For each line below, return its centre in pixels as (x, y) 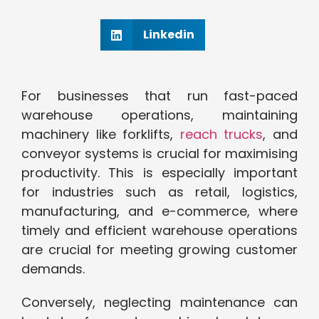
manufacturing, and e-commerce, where (159, 211)
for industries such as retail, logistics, (159, 192)
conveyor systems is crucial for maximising (159, 154)
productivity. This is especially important (159, 173)
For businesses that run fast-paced (159, 96)
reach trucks (221, 135)
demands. (55, 269)
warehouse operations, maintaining (159, 115)
